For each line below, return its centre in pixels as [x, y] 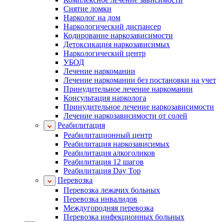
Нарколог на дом [92, 18]
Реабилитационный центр [108, 135]
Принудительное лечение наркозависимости [139, 107]
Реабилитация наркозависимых [116, 144]
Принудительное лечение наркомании [128, 89]
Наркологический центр [105, 53]
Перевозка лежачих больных [112, 190]
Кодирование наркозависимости [118, 35]
